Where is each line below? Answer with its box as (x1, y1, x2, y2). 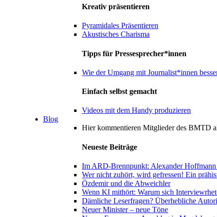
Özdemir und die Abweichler (82, 179, 170, 187)
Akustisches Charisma (82, 30, 150, 39)
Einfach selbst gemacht (82, 87, 157, 96)
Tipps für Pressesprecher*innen (82, 49, 186, 58)
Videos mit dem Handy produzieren (82, 106, 191, 115)
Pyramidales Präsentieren (82, 21, 158, 30)
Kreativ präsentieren (82, 2, 150, 11)
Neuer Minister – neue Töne (82, 205, 168, 214)
